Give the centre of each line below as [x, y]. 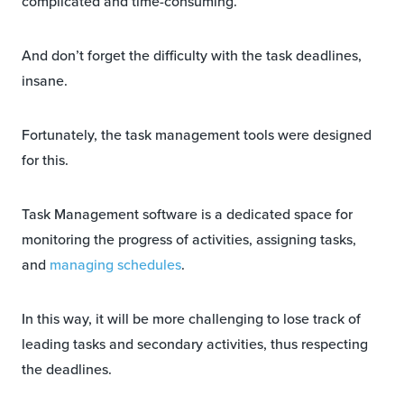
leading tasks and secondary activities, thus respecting [195, 344]
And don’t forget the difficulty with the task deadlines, [192, 56]
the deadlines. [67, 370]
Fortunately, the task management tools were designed [197, 135]
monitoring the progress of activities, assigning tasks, [189, 240]
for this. [45, 161]
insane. [45, 81]
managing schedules [115, 265]
